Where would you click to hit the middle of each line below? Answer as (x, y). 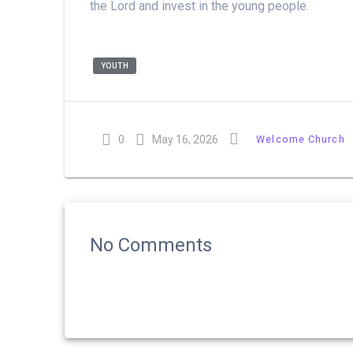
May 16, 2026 (186, 139)
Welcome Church (301, 139)
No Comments (151, 245)
